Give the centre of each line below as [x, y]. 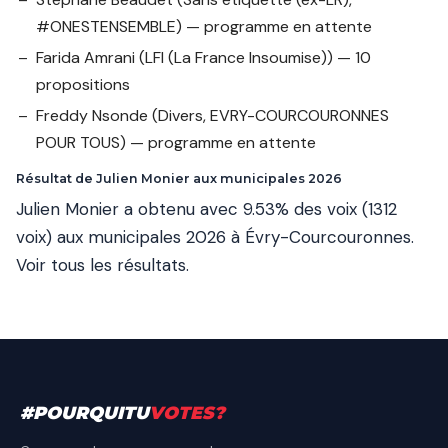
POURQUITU [91, 412]
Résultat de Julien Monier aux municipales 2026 [179, 178]
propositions [83, 84]
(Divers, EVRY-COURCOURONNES [268, 115]
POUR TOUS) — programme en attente [176, 142]
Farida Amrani [85, 57]
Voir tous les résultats [101, 264]
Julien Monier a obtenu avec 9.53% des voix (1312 [206, 208]
